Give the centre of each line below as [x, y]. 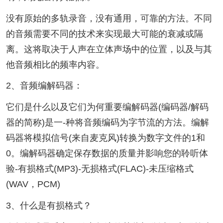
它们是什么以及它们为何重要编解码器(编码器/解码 [107, 107]
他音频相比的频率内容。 [55, 64]
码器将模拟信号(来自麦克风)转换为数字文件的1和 [105, 138]
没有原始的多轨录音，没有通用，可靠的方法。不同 [109, 18]
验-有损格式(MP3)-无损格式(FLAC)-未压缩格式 [100, 169]
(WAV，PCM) [33, 184]
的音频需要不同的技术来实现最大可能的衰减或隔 [104, 34]
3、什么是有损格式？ [49, 206]
